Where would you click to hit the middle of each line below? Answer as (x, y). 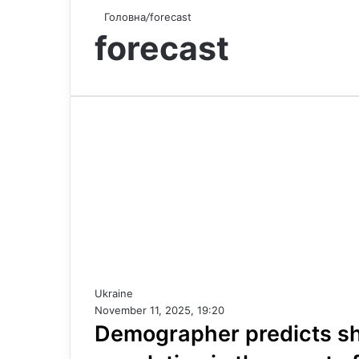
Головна (123, 17)
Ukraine (114, 293)
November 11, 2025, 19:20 (159, 310)
